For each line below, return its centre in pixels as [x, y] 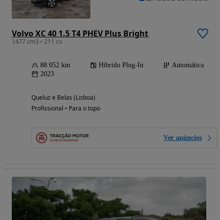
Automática [188, 65]
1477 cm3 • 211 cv [37, 42]
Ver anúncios [183, 138]
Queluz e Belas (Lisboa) [63, 98]
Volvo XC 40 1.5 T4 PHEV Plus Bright [80, 34]
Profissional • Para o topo [66, 109]
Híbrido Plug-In [121, 65]
